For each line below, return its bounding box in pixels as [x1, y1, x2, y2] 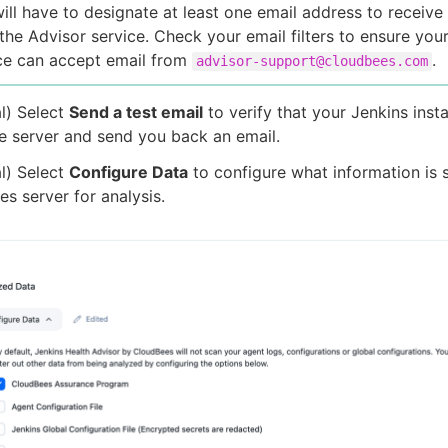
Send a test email [69, 101, 203, 122]
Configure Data [69, 161, 188, 182]
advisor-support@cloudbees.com [196, 52, 428, 69]
